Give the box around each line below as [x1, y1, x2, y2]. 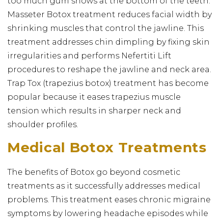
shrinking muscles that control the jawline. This [7, 23, 204, 33]
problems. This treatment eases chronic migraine [7, 194, 211, 204]
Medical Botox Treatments [7, 138, 207, 156]
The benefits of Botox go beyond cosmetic [7, 167, 180, 177]
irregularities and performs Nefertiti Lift [7, 51, 171, 60]
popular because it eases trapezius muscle [7, 92, 181, 102]
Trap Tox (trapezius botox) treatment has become [7, 78, 209, 88]
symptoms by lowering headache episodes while [7, 208, 208, 218]
